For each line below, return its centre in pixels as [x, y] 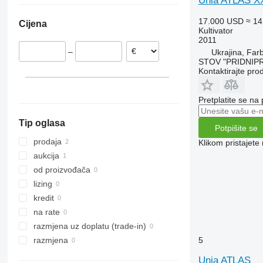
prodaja [47, 142]
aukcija [46, 156]
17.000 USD [221, 21]
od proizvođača [62, 170]
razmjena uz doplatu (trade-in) [90, 226]
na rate [46, 212]
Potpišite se [236, 128]
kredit [43, 198]
